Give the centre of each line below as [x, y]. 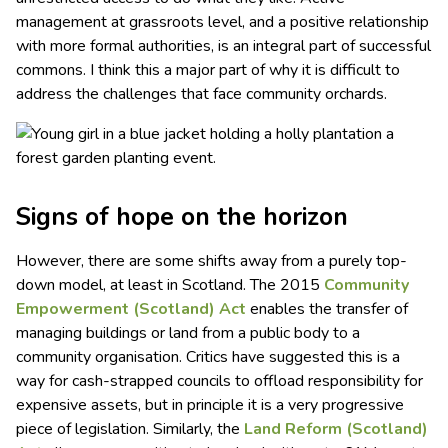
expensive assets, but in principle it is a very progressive [210, 405]
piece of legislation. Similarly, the [128, 429]
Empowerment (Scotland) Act [133, 309]
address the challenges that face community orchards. [203, 94]
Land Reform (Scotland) [334, 429]
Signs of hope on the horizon [182, 217]
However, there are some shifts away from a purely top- [211, 261]
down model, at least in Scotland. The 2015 [170, 285]
